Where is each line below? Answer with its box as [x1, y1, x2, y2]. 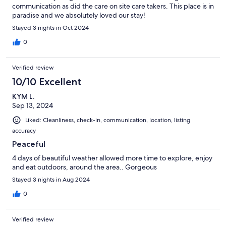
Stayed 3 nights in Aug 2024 [12, 175, 90, 184]
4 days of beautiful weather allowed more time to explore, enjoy [12, 153, 212, 162]
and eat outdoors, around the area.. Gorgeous [12, 162, 157, 172]
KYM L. [12, 91, 34, 101]
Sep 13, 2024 [12, 100, 53, 110]
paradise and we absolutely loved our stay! [12, 10, 145, 20]
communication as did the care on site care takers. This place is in [12, 1, 214, 11]
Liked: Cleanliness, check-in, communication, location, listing [25, 116, 190, 124]
